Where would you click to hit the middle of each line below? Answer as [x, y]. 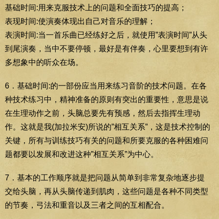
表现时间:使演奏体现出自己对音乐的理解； [80, 21]
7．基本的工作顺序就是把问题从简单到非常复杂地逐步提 [105, 177]
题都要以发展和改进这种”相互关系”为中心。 [82, 154]
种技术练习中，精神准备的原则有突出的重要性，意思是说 [107, 99]
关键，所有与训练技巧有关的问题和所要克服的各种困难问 [107, 140]
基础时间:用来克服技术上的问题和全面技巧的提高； [96, 7]
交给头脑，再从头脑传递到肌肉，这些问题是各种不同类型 [107, 191]
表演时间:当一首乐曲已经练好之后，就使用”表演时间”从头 [106, 35]
